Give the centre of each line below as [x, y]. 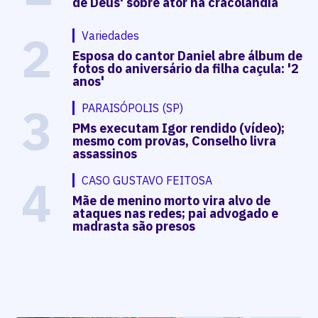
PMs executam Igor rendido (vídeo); [179, 128]
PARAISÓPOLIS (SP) [133, 108]
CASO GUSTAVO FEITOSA [147, 180]
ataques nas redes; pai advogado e [176, 213]
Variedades [111, 35]
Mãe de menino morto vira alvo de [172, 200]
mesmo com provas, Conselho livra [175, 141]
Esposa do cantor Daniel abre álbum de [188, 55]
